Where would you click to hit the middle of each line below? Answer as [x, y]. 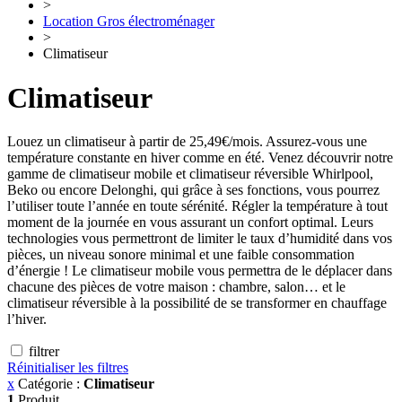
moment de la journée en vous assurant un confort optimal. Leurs [190, 223]
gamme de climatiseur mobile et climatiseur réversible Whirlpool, [190, 174]
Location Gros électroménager [129, 22]
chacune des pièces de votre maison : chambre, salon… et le [176, 287]
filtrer [44, 352]
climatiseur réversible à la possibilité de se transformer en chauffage [197, 303]
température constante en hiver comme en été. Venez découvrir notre [200, 158]
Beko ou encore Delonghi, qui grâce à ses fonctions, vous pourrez [193, 190]
